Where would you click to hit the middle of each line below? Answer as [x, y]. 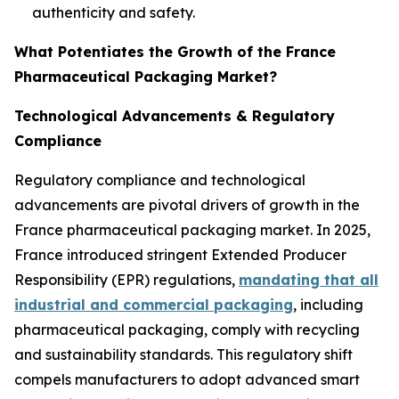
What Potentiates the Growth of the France [175, 51]
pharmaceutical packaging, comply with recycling [187, 329]
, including [328, 304]
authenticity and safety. [115, 12]
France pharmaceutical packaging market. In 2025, [192, 229]
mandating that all [309, 279]
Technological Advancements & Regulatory [175, 115]
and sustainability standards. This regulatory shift [183, 354]
